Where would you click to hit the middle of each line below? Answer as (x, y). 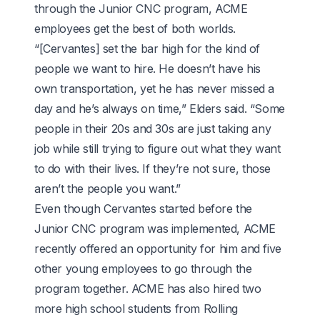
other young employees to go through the (143, 268)
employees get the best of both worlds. (135, 28)
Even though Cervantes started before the (144, 208)
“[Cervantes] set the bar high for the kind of (147, 48)
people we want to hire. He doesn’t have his (147, 68)
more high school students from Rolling (136, 308)
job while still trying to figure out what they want (157, 148)
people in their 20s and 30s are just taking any (153, 128)
